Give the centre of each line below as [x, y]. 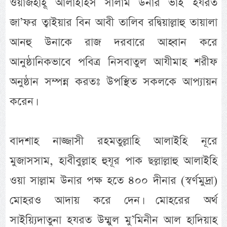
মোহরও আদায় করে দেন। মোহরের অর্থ [113, 200]
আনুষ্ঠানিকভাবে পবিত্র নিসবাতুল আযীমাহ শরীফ [113, 62]
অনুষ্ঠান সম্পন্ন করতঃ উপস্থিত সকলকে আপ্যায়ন [113, 82]
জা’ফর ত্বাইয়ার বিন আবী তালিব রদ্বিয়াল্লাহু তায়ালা [113, 22]
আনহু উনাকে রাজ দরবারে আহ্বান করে [113, 42]
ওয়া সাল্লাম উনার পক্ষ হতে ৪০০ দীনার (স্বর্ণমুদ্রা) [113, 180]
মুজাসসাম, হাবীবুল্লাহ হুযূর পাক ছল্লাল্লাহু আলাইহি [113, 161]
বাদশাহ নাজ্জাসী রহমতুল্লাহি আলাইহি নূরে [113, 141]
